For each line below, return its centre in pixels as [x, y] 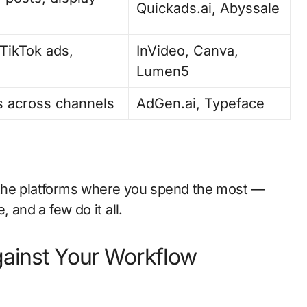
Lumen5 [163, 71]
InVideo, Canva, [188, 50]
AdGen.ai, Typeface [201, 103]
